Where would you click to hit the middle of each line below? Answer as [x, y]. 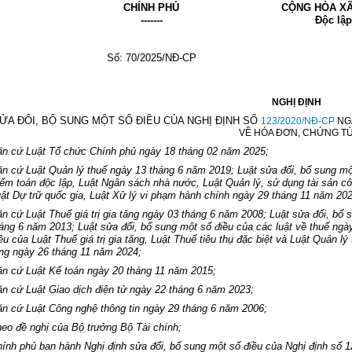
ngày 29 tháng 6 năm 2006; [204, 308]
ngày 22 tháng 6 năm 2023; [191, 289]
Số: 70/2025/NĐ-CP [151, 57]
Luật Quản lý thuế [67, 170]
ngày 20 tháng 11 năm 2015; [150, 270]
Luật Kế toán [55, 270]
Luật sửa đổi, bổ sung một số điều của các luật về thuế [204, 226]
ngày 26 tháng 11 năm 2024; [76, 251]
